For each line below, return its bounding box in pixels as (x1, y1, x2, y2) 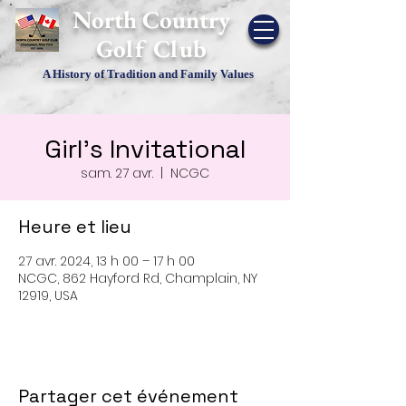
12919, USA (18, 286, 78, 304)
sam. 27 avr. (81, 164, 153, 182)
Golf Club (96, 33, 207, 64)
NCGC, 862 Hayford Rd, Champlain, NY (18, 269, 257, 287)
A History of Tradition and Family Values (43, 67, 254, 81)
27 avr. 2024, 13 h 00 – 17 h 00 (18, 252, 195, 270)
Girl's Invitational (43, 132, 246, 165)
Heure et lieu (18, 215, 131, 238)
